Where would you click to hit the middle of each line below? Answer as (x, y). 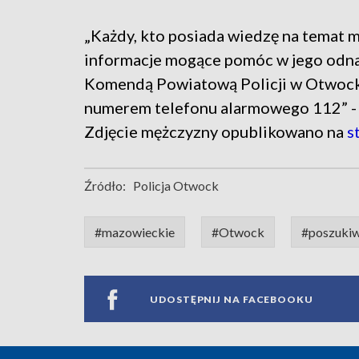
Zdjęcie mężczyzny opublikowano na (216, 132)
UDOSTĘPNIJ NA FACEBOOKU (232, 299)
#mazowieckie (135, 232)
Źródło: (105, 186)
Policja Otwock (176, 186)
